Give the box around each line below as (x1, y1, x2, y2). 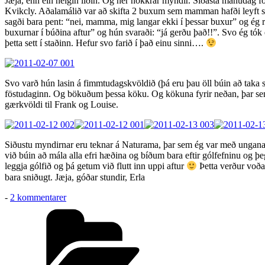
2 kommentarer (10, 192, 66, 202)
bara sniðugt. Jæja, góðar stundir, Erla (5, 172, 145, 182)
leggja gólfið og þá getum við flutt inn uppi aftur (5, 161, 186, 172)
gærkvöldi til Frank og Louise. (5, 99, 118, 110)
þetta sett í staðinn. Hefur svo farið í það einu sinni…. (5, 38, 206, 49)
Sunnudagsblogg (66, 202, 128, 212)
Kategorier (182, 202, 221, 212)
